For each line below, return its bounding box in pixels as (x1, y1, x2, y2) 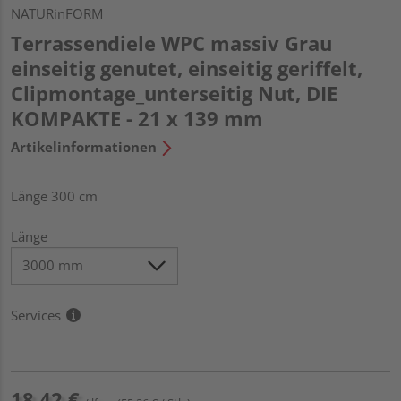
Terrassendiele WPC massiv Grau (11, 29, 332, 56)
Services (11, 305, 61, 324)
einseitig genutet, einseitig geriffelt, (11, 54, 363, 81)
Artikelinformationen (11, 137, 157, 156)
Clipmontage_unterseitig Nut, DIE (11, 79, 337, 107)
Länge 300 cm (11, 186, 98, 205)
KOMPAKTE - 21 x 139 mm (11, 104, 263, 132)
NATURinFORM (11, 4, 103, 22)
